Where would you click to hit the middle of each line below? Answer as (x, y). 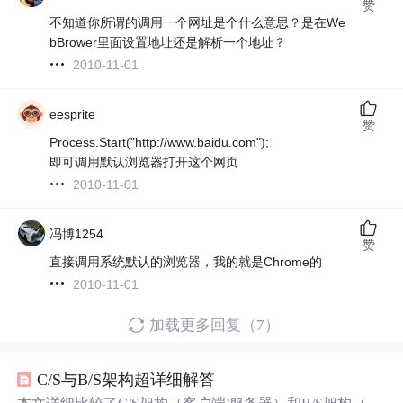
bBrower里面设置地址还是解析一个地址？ (168, 42)
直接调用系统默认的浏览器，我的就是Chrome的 (186, 261)
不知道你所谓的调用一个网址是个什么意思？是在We (198, 22)
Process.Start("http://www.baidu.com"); (160, 142)
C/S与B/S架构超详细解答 (126, 379)
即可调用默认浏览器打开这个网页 (144, 161)
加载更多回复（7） (214, 326)
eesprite (73, 114)
